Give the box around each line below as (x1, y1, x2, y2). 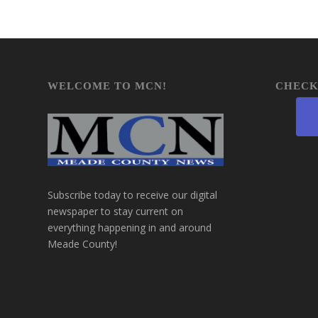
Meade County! (48, 237, 117, 251)
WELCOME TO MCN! (48, 79, 167, 92)
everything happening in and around (48, 221, 212, 235)
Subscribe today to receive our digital (48, 188, 217, 202)
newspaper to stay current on (48, 204, 183, 219)
